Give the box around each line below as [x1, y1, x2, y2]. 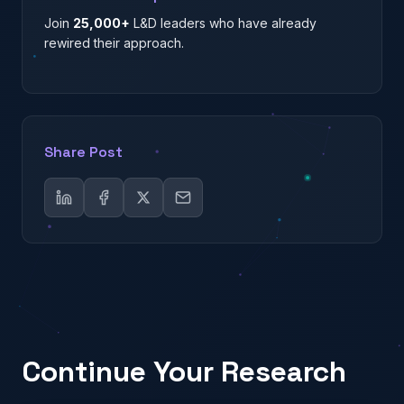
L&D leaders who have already [130, 14, 317, 31]
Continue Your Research [22, 353, 346, 390]
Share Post [44, 142, 123, 161]
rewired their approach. [44, 34, 184, 50]
